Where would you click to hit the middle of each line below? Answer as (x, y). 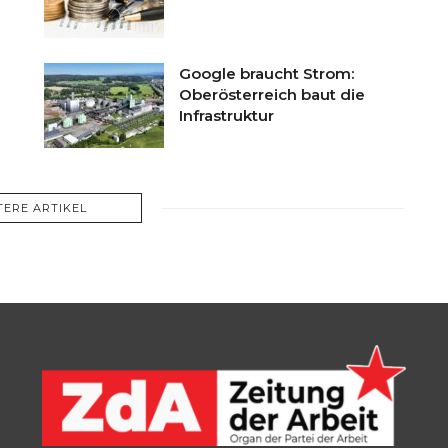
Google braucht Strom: (266, 73)
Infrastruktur (226, 115)
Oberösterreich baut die (272, 94)
